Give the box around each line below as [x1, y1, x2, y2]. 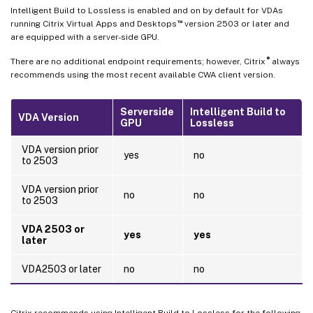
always [269, 56, 300, 66]
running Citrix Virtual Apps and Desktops [10, 18, 177, 29]
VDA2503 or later [22, 263, 101, 275]
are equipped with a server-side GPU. [10, 31, 159, 42]
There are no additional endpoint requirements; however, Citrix [10, 56, 265, 66]
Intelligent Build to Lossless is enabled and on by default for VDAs [10, 5, 283, 15]
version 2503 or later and [182, 18, 289, 29]
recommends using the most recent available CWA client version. [10, 69, 275, 80]
